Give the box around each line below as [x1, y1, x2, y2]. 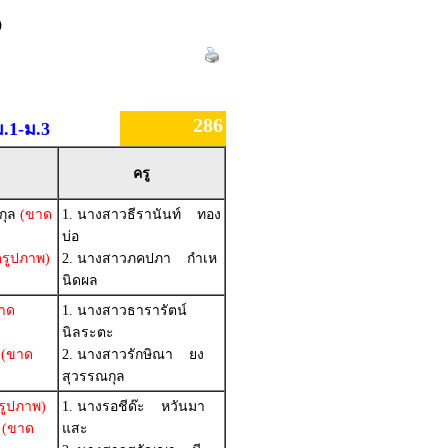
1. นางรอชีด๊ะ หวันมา [62, 399, 205, 414]
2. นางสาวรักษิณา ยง [62, 347, 204, 362]
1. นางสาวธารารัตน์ [62, 303, 199, 318]
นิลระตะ [62, 325, 114, 340]
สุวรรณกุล [62, 369, 125, 384]
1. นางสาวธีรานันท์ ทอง [62, 207, 221, 222]
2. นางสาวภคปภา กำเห [62, 251, 217, 266]
